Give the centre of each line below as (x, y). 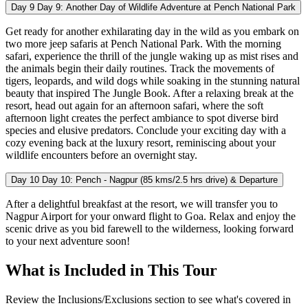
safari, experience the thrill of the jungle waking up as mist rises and (152, 56)
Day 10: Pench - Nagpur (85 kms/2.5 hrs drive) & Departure (160, 180)
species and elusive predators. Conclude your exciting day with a (146, 131)
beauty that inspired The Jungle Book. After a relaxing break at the (150, 93)
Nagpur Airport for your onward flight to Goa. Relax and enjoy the (151, 217)
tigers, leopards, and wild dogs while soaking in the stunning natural (153, 81)
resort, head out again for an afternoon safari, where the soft (134, 106)
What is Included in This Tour (111, 271)
